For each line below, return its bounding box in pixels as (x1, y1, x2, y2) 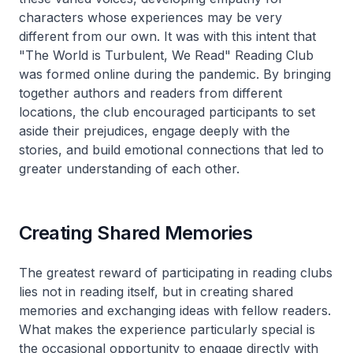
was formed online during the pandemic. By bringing (19, 65, 331, 82)
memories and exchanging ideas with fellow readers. (19, 302, 331, 318)
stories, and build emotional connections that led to (19, 141, 324, 158)
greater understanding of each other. (19, 160, 240, 176)
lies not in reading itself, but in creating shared (19, 283, 293, 299)
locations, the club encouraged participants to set (19, 103, 315, 120)
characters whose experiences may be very (19, 9, 282, 25)
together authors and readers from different (19, 84, 282, 101)
